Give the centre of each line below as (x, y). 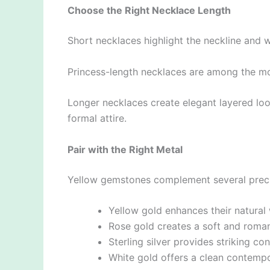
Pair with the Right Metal (125, 149)
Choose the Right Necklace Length (149, 11)
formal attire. (97, 118)
